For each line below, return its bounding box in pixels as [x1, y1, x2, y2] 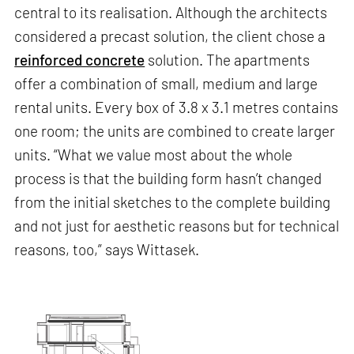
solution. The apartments [145, 51, 311, 70]
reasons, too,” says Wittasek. [14, 240, 200, 259]
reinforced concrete [14, 51, 145, 70]
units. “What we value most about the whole [14, 145, 293, 164]
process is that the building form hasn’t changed [14, 169, 322, 188]
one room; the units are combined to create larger [14, 122, 336, 141]
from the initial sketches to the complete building [14, 193, 331, 212]
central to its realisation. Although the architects [14, 3, 328, 22]
